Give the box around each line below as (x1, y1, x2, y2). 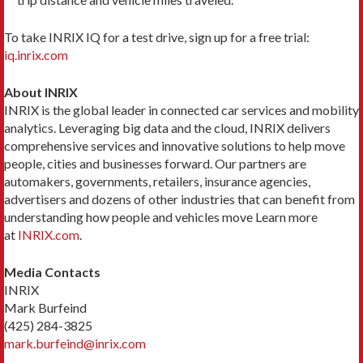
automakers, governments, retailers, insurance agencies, (4, 173, 310, 189)
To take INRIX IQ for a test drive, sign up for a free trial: (4, 28, 310, 45)
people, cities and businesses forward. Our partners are (4, 155, 306, 171)
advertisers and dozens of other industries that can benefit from (4, 190, 355, 207)
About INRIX (4, 83, 78, 100)
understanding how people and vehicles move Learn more (4, 208, 318, 224)
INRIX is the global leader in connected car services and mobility (4, 101, 359, 117)
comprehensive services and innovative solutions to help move (4, 137, 345, 153)
